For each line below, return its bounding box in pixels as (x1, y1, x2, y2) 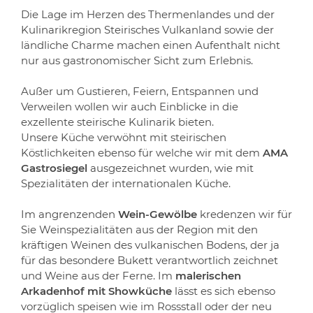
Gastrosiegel (21, 161, 90, 175)
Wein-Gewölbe (118, 208, 197, 221)
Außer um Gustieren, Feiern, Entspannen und (21, 85, 259, 98)
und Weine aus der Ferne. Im (21, 269, 175, 282)
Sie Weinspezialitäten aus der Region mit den (21, 223, 258, 236)
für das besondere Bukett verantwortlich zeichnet (21, 254, 278, 267)
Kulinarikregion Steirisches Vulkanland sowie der (21, 23, 274, 36)
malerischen (175, 269, 241, 282)
